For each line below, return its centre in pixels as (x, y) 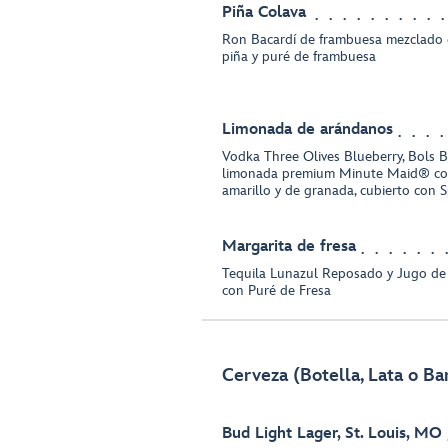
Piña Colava (264, 13)
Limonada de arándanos (307, 130)
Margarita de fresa (289, 247)
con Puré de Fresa (276, 291)
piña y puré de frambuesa (299, 57)
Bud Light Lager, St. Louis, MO (332, 434)
